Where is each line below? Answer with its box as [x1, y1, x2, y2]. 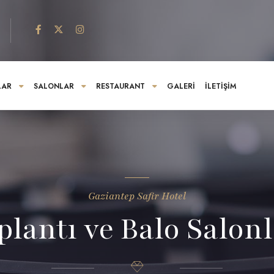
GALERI [167, 81, 196, 92]
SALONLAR [34, 81, 75, 92]
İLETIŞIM [205, 81, 237, 92]
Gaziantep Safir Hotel [88, 190, 186, 203]
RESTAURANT [96, 81, 146, 92]
